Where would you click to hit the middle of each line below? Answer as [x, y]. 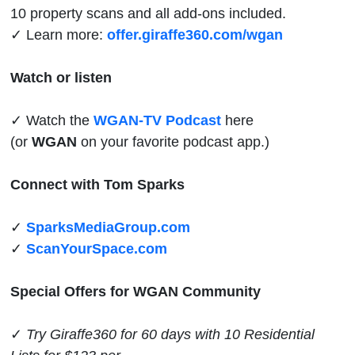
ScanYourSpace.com [97, 248]
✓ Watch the [52, 120]
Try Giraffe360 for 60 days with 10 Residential [170, 334]
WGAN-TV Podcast [157, 120]
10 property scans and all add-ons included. [148, 13]
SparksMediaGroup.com [108, 227]
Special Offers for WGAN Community [136, 291]
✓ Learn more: [59, 34]
